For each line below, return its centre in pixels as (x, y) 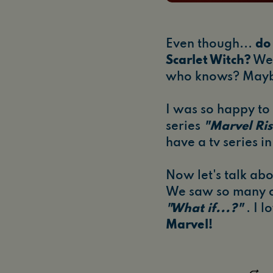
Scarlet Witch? (208, 61)
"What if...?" (204, 209)
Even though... (211, 45)
